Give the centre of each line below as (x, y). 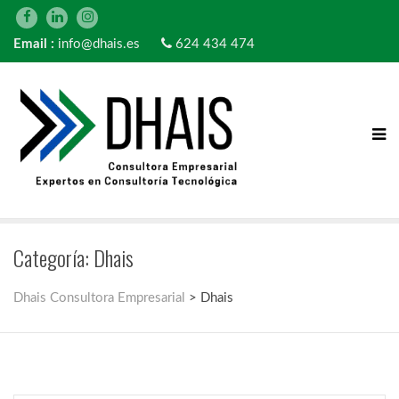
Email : (34, 44)
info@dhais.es (99, 44)
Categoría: (53, 257)
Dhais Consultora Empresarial (99, 298)
